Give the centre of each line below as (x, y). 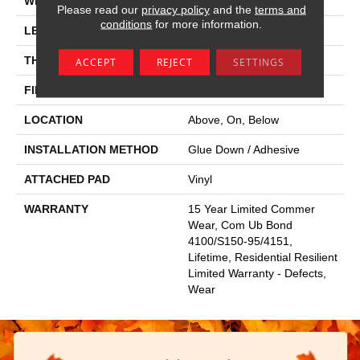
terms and (280, 9)
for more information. (207, 23)
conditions (127, 23)
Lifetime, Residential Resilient (263, 257)
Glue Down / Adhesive (244, 149)
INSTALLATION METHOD (91, 149)
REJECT (174, 61)
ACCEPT (96, 61)
